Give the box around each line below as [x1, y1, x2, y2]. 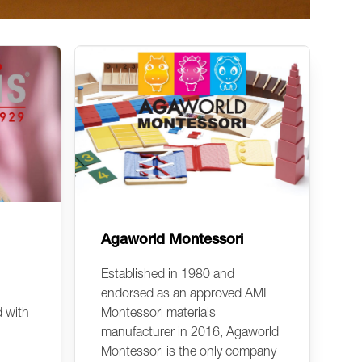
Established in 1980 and [101, 266, 234, 281]
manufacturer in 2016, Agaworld [101, 324, 279, 339]
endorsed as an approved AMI [101, 285, 267, 301]
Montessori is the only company [101, 343, 276, 359]
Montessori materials [101, 305, 216, 320]
